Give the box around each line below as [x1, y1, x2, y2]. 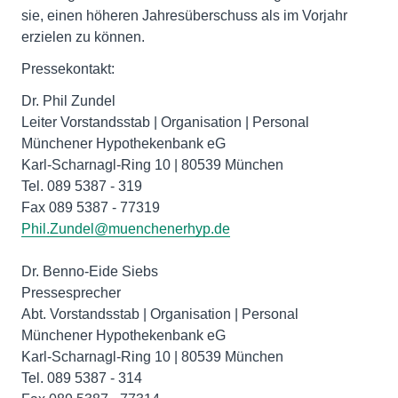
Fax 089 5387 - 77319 [21, 200, 160, 215]
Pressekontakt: [21, 61, 115, 76]
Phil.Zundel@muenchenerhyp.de [21, 221, 230, 236]
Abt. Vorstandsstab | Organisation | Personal [21, 306, 298, 322]
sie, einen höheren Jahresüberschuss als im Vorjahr [21, 8, 347, 23]
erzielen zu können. [21, 29, 145, 44]
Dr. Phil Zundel [21, 93, 115, 108]
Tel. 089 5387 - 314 [21, 370, 142, 386]
